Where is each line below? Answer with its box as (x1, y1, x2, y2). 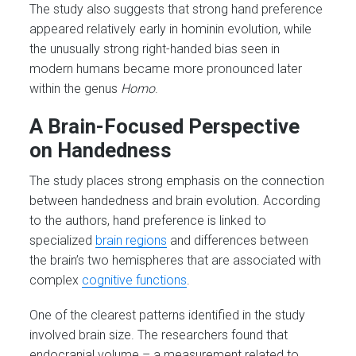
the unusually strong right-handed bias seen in (29, 41, 281, 57)
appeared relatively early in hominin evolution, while (29, 21, 312, 37)
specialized (29, 232, 96, 248)
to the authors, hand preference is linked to (29, 212, 267, 228)
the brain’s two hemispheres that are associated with (29, 252, 322, 268)
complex (29, 272, 83, 288)
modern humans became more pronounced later (29, 61, 303, 77)
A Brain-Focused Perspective (29, 114, 300, 138)
